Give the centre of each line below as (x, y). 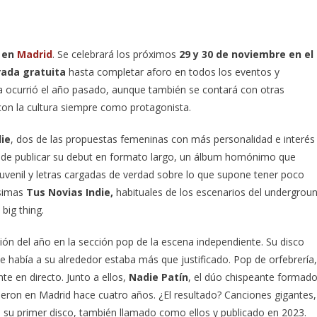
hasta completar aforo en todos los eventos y (173, 72)
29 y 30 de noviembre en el (246, 54)
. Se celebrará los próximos (116, 54)
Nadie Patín (158, 277)
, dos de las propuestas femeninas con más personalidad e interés (163, 139)
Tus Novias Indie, (70, 192)
